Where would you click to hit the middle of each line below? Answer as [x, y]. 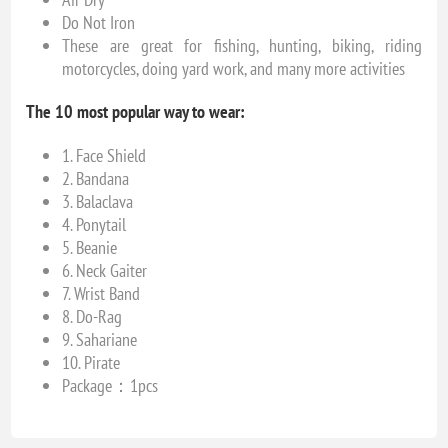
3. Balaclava [98, 202]
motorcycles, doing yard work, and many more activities [234, 69]
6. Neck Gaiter [105, 271]
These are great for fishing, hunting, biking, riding [242, 46]
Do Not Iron [99, 23]
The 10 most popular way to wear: [136, 112]
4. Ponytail [94, 225]
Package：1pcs [110, 386]
